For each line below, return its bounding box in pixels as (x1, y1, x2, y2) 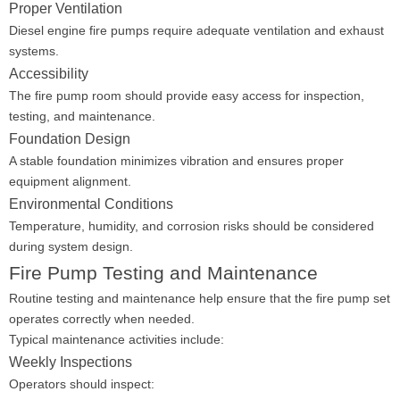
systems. (9, 44, 59, 58)
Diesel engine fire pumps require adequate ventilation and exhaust (9, 23, 384, 37)
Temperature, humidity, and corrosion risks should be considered (9, 219, 374, 233)
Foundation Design (9, 130, 130, 146)
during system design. (9, 239, 133, 254)
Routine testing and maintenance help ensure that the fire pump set (9, 291, 390, 305)
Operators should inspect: (9, 377, 154, 391)
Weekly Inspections (9, 354, 132, 370)
